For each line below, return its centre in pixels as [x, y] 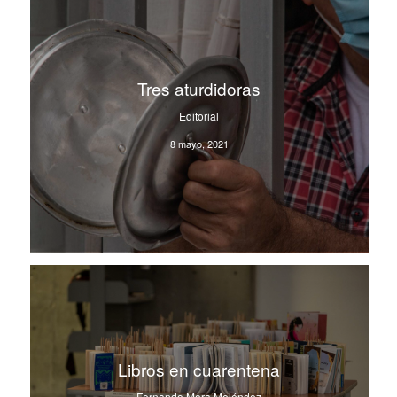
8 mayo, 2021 [199, 144]
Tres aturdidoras [199, 89]
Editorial [199, 116]
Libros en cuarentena [199, 370]
